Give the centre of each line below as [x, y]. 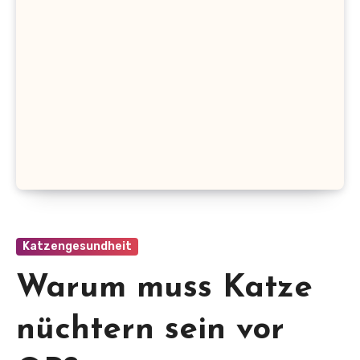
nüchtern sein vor [150, 331]
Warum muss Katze [164, 289]
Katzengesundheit [77, 247]
